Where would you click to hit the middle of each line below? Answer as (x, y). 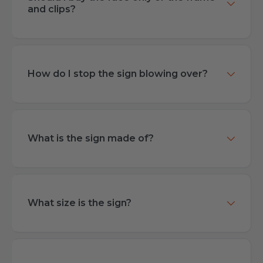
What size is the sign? (80, 203)
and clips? (52, 9)
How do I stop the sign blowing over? (118, 74)
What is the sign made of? (91, 139)
